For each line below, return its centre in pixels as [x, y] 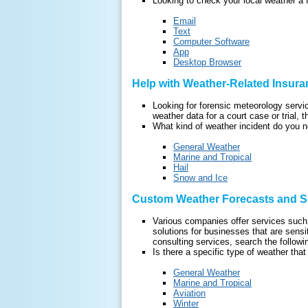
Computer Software [211, 41]
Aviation [189, 293]
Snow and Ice [200, 177]
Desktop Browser [207, 62]
